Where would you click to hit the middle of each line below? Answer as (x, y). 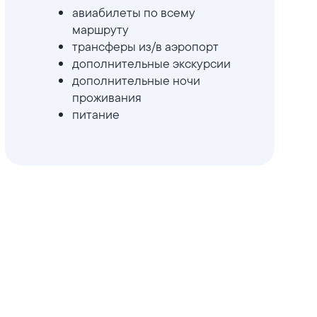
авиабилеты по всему (133, 12)
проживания (106, 97)
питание (96, 114)
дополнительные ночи (136, 80)
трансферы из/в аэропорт (145, 46)
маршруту (102, 29)
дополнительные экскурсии (151, 63)
